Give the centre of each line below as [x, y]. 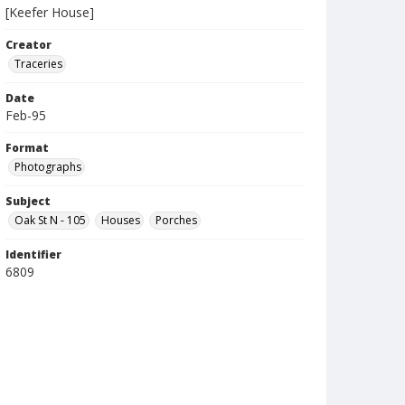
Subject [28, 201]
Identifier [33, 254]
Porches [176, 220]
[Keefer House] [50, 12]
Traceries [38, 64]
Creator [28, 45]
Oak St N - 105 [50, 220]
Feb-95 [26, 115]
